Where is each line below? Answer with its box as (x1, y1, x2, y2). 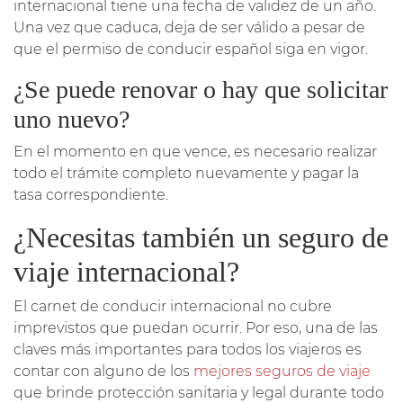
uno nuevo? (13, 104, 130, 133)
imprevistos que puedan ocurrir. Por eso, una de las (13, 318, 378, 336)
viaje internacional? (13, 255, 239, 288)
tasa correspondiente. (13, 185, 168, 203)
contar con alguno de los (13, 362, 193, 380)
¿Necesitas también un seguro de (13, 220, 389, 254)
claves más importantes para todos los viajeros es (13, 340, 362, 358)
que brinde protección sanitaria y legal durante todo (13, 383, 384, 401)
